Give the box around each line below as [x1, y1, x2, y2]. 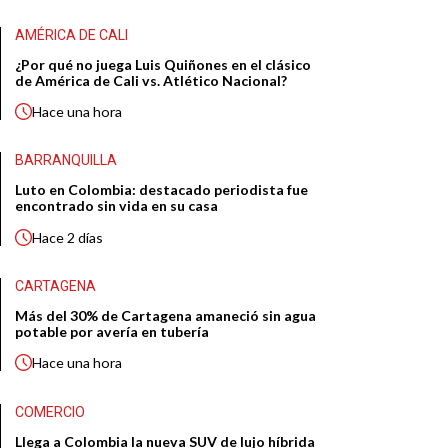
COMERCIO [15, 404, 86, 421]
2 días [67, 228, 104, 246]
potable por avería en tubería [15, 323, 210, 341]
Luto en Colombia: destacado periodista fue [15, 181, 309, 199]
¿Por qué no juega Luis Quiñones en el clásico [15, 55, 312, 73]
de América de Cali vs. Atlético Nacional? [15, 71, 288, 89]
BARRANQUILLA [15, 152, 118, 169]
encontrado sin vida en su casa [15, 197, 219, 215]
